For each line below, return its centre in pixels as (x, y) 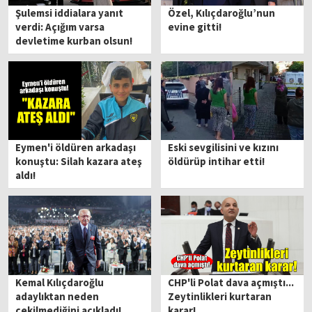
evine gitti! (195, 27)
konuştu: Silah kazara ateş (79, 162)
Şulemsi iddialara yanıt (70, 13)
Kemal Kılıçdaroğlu (60, 282)
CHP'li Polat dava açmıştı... (231, 282)
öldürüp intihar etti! (217, 162)
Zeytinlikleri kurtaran (220, 296)
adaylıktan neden (57, 296)
